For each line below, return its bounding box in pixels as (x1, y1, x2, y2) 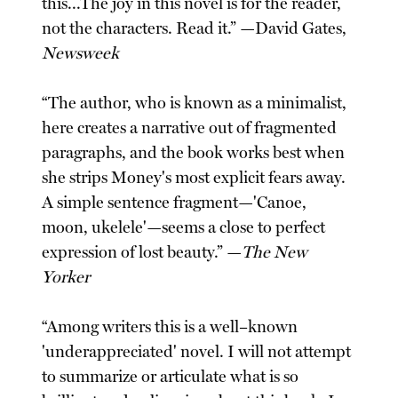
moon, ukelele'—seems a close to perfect (42, 217, 326, 237)
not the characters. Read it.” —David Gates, (42, 18, 347, 38)
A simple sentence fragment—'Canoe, (42, 192, 307, 212)
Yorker (42, 267, 91, 287)
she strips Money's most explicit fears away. (42, 167, 346, 187)
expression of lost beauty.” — (42, 242, 243, 262)
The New (242, 242, 308, 262)
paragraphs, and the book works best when (42, 142, 346, 163)
